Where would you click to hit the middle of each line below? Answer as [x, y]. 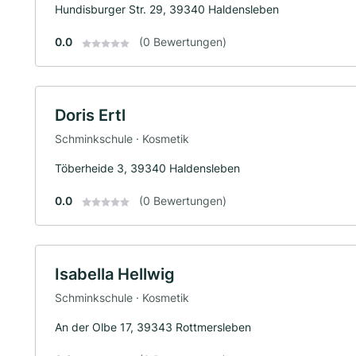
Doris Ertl [90, 116]
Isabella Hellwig [115, 274]
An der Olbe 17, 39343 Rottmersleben [153, 327]
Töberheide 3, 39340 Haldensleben [147, 168]
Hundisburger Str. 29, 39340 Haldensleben [167, 10]
